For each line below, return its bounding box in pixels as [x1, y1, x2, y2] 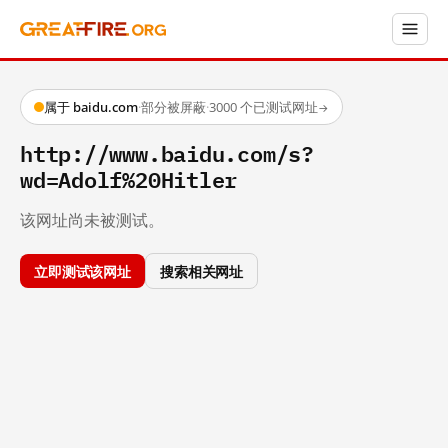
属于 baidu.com [44, 98, 138, 116]
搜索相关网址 [160, 258, 244, 282]
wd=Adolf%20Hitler [20, 160, 238, 197]
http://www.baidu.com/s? [20, 134, 314, 171]
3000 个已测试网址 [209, 98, 318, 116]
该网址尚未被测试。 [20, 208, 164, 231]
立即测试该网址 [34, 258, 132, 282]
